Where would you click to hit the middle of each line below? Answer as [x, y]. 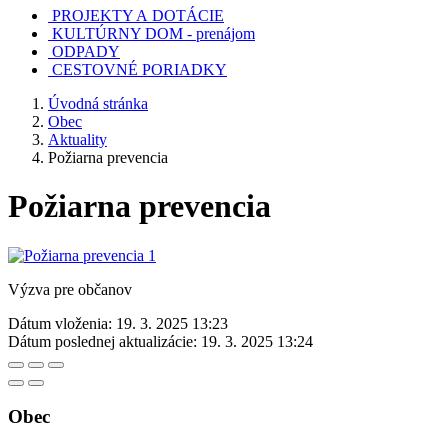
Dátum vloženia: [60, 323]
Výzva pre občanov [70, 289]
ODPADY [86, 51]
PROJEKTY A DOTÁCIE [138, 15]
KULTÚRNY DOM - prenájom [153, 33]
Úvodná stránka [98, 103]
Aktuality [77, 139]
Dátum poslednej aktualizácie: [102, 341]
